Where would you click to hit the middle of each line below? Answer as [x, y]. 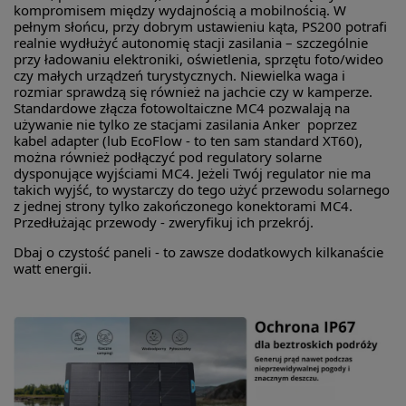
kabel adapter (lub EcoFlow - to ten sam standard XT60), [188, 141]
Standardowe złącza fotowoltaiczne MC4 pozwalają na [182, 108]
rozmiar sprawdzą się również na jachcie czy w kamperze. [193, 92]
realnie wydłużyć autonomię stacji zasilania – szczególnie [191, 43]
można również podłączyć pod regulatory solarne [168, 157]
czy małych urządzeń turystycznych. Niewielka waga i [179, 76]
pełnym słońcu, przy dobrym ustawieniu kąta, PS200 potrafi [200, 27]
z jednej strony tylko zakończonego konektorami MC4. [183, 206]
